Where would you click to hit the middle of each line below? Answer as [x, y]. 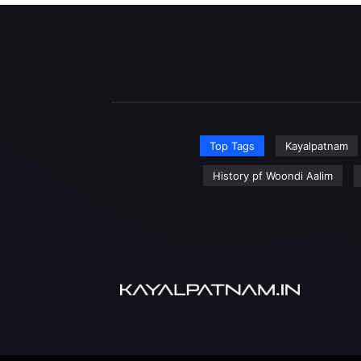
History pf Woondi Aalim [272, 176]
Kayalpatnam [316, 146]
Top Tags [232, 146]
